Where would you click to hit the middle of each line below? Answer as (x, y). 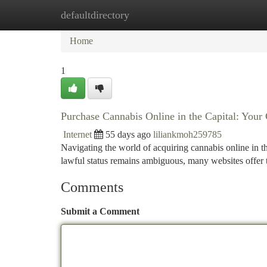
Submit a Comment (100, 211)
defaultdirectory (95, 15)
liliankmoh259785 (187, 134)
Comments (92, 187)
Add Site (222, 15)
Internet (77, 134)
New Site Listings (153, 15)
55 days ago (128, 134)
